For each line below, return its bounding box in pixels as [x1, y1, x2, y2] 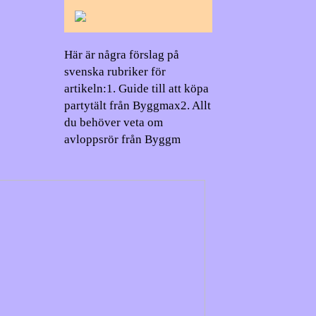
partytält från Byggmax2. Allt [64, 98, 211, 112]
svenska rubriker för [64, 64, 166, 78]
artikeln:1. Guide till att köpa [64, 81, 209, 95]
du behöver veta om [64, 115, 163, 129]
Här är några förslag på [64, 47, 179, 61]
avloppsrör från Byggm [64, 132, 181, 146]
